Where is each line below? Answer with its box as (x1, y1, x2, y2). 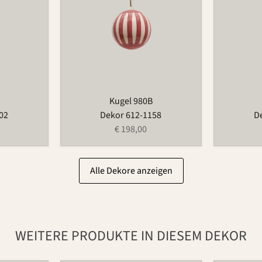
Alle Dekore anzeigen (89, 164, 173, 177)
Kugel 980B (109, 94, 153, 108)
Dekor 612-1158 (100, 108, 162, 122)
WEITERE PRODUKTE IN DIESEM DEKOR (15, 225, 247, 246)
